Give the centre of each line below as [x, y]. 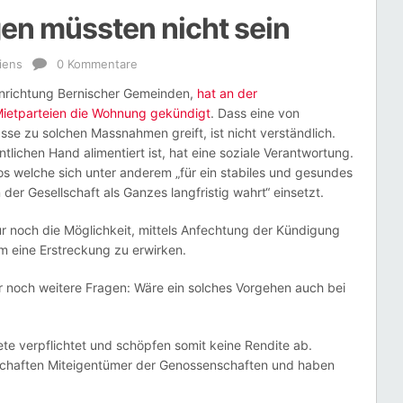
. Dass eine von [255, 113]
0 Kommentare [97, 64]
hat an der [227, 93]
